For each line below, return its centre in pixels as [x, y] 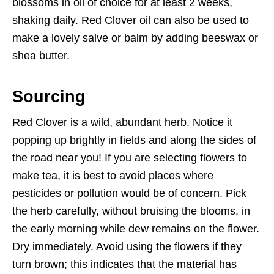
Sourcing [49, 97]
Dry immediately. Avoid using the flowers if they [127, 246]
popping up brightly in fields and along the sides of [134, 140]
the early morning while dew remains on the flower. [136, 229]
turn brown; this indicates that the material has [124, 264]
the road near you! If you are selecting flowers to [130, 158]
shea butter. [41, 56]
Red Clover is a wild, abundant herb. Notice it [122, 122]
